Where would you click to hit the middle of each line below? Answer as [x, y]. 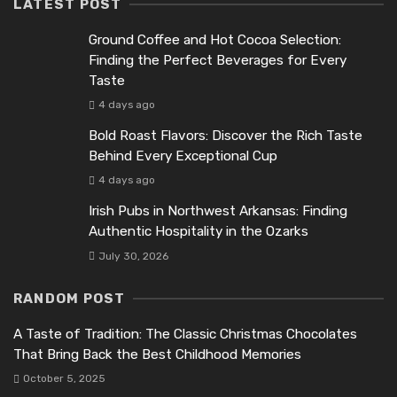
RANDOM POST [70, 298]
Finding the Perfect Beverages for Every [218, 61]
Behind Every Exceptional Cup [183, 156]
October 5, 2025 [64, 378]
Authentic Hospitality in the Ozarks [198, 232]
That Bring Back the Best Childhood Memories [157, 354]
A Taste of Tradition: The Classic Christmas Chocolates [185, 334]
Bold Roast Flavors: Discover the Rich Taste [226, 136]
